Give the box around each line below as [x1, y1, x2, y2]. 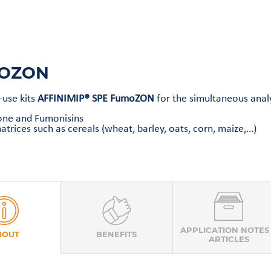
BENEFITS [96, 230, 137, 240]
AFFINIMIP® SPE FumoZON [37, 94, 157, 105]
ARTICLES [208, 234, 249, 244]
